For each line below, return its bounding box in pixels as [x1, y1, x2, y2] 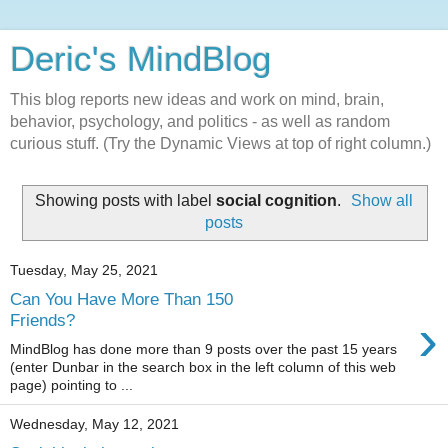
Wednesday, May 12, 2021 [10, 416, 179, 433]
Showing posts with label [34, 191, 216, 209]
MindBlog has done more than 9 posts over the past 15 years [10, 340, 397, 357]
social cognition [215, 191, 337, 209]
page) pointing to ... [10, 376, 133, 393]
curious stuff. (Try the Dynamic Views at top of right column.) [10, 135, 431, 152]
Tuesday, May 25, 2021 [10, 262, 158, 279]
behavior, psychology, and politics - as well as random [10, 113, 390, 130]
